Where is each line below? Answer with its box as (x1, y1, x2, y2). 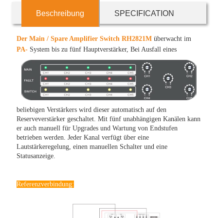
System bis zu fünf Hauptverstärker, (28, 46, 131, 53)
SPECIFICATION (114, 9, 175, 18)
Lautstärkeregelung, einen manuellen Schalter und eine (17, 143, 168, 151)
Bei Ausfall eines (130, 46, 177, 53)
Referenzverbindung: (17, 181, 74, 188)
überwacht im (152, 35, 192, 42)
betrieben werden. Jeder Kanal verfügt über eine (17, 134, 149, 142)
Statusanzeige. (17, 152, 56, 160)
